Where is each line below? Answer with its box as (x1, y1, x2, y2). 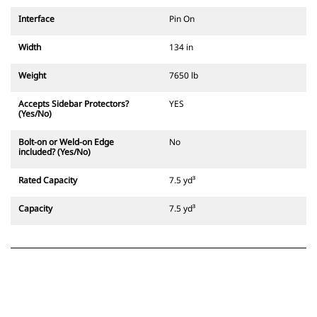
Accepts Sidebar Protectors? (18, 98, 129, 110)
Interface (18, 13, 54, 25)
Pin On (169, 13, 195, 25)
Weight (18, 69, 46, 82)
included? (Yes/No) (18, 146, 91, 158)
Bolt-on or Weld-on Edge (18, 136, 114, 149)
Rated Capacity (18, 174, 77, 187)
